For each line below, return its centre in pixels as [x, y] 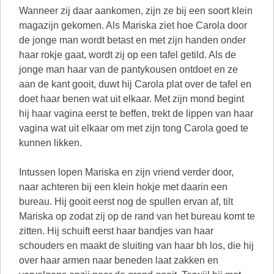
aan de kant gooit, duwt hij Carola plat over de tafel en [135, 84]
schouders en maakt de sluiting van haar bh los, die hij [136, 246]
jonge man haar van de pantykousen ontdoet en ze [128, 69]
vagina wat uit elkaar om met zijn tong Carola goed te [134, 128]
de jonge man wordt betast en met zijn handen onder [132, 40]
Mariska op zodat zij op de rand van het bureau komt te [137, 216]
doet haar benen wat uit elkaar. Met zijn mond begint [131, 99]
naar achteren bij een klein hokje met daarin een [123, 187]
